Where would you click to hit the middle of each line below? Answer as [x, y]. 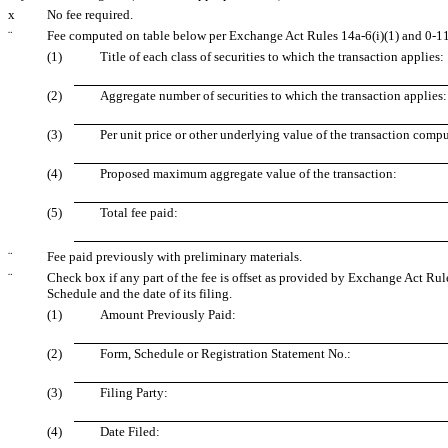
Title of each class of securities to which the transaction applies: [272, 57]
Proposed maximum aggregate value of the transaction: [248, 174]
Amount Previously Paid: [168, 315]
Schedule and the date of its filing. [139, 294]
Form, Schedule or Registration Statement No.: [225, 354]
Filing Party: [134, 393]
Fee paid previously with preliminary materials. [174, 257]
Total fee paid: [139, 213]
